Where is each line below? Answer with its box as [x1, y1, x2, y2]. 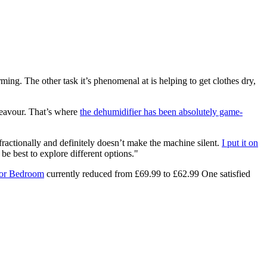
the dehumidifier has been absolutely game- [80, 107, 243, 117]
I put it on [222, 138, 258, 148]
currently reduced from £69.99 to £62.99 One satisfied [44, 169, 250, 179]
